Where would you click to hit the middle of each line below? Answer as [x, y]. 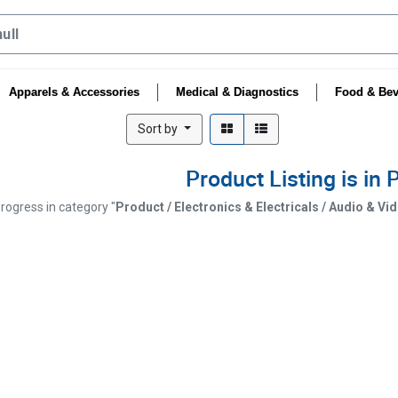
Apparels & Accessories [74, 92]
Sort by [159, 129]
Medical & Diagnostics [237, 92]
